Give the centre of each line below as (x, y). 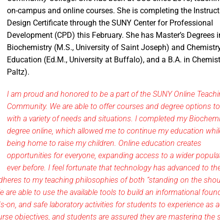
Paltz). (18, 72)
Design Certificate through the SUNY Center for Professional (110, 23)
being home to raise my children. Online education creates (104, 143)
